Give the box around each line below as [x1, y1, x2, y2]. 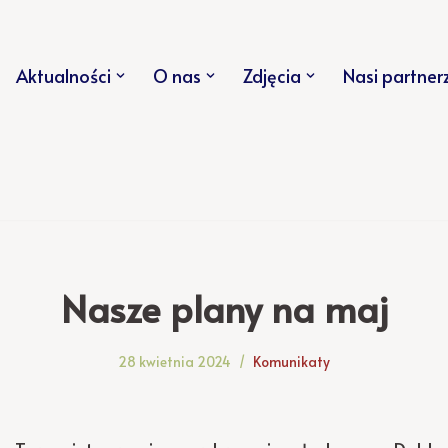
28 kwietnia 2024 [118, 352, 231, 371]
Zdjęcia [243, 62, 301, 88]
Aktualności [16, 62, 111, 88]
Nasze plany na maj [60, 283, 388, 333]
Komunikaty [253, 352, 330, 371]
